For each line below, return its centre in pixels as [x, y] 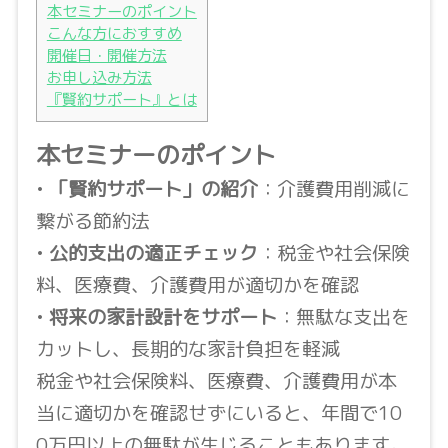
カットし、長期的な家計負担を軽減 [187, 349]
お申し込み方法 [99, 78]
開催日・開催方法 [106, 56]
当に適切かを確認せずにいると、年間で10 [218, 413]
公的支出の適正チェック [153, 253]
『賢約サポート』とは [121, 100]
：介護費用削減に [333, 189]
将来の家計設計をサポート [162, 317]
